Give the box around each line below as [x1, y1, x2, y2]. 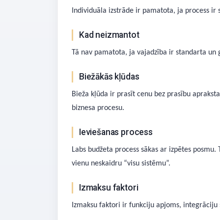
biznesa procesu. [72, 104, 124, 112]
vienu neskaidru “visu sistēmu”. [72, 160, 170, 167]
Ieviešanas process [79, 127, 153, 137]
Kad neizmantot [79, 30, 139, 40]
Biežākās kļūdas [79, 72, 139, 82]
